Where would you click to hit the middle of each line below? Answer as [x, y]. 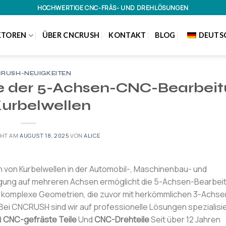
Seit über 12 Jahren [185, 219]
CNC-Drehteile [122, 219]
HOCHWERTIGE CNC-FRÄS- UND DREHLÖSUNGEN [113, 8]
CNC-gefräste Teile [40, 219]
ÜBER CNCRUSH [71, 35]
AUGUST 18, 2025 [44, 135]
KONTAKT [127, 35]
